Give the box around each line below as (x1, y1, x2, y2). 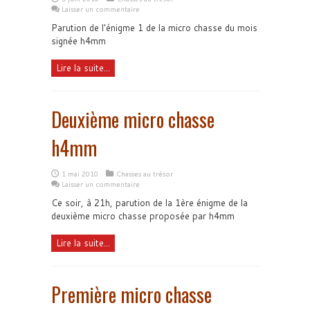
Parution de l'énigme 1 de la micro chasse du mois (51, 21, 257, 34)
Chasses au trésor (116, 168, 173, 179)
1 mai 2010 (62, 168, 98, 179)
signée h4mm (51, 34, 106, 47)
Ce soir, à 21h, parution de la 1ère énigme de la (51, 196, 248, 209)
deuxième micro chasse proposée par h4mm (51, 209, 235, 222)
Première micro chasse (51, 280, 212, 309)
